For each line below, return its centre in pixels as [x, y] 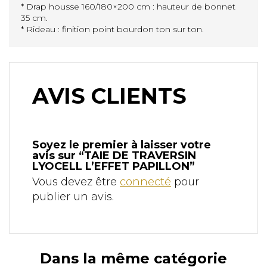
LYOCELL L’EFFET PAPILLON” [114, 166]
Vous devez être [76, 181]
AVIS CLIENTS [109, 96]
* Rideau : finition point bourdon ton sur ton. [112, 29]
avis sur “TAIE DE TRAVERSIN [114, 155]
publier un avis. [73, 196]
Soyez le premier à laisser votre [122, 145]
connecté [145, 181]
